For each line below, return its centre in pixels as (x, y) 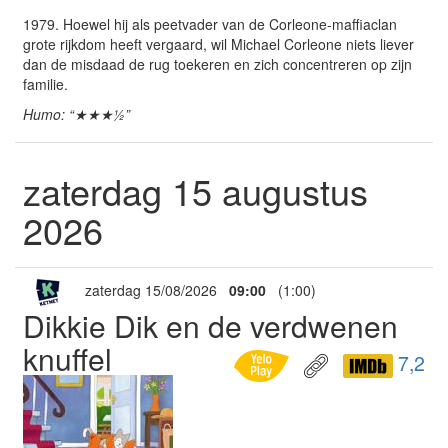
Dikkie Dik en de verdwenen (210, 325)
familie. (45, 83)
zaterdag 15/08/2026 (151, 290)
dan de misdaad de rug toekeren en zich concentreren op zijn (217, 63)
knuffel (67, 358)
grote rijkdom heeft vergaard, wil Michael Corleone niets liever (218, 43)
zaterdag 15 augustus (195, 190)
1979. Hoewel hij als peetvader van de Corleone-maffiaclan (210, 23)
